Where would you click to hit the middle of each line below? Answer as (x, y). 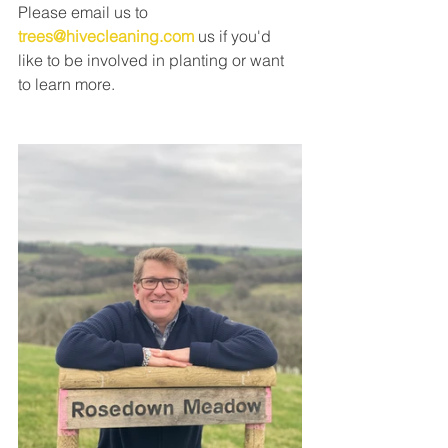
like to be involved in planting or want (153, 60)
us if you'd (234, 36)
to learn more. (68, 84)
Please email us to (85, 12)
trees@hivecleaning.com (106, 36)
